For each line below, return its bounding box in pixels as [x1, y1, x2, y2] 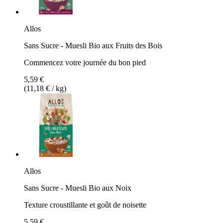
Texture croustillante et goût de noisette [24, 200, 146, 209]
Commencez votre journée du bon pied [24, 58, 146, 67]
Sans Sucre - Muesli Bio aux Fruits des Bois [24, 41, 162, 50]
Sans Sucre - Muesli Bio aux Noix [24, 183, 131, 192]
